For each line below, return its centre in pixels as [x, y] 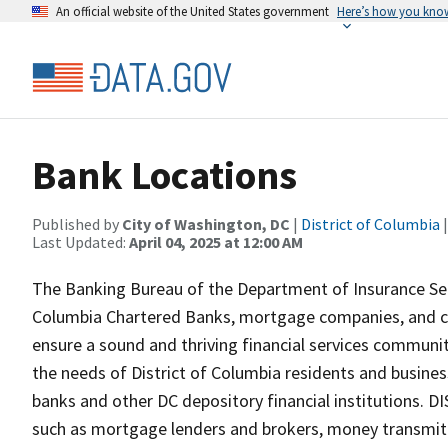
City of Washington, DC [206, 224]
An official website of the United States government [192, 11]
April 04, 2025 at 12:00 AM [216, 242]
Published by [77, 224]
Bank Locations [164, 175]
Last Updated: [80, 242]
